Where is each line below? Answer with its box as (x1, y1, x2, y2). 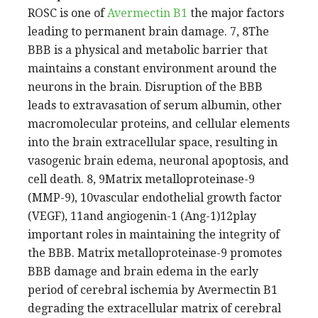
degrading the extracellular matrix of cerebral (28, 301, 281, 315)
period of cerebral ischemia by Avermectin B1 (28, 283, 278, 297)
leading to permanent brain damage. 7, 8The (28, 24, 269, 38)
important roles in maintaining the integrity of (28, 227, 280, 241)
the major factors (187, 6, 284, 20)
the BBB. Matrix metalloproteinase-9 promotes (28, 246, 282, 260)
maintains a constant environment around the (28, 61, 277, 75)
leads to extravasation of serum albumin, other (28, 98, 282, 112)
